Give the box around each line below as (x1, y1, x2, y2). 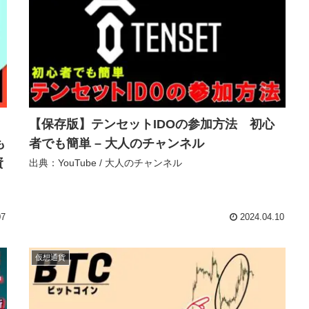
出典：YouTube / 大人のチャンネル (29, 157, 182, 169)
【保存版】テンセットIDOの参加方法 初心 (29, 117, 275, 132)
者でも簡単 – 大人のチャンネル (29, 137, 204, 151)
